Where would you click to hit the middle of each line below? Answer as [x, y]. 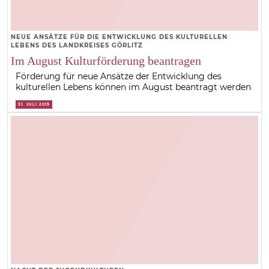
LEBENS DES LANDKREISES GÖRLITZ [77, 46]
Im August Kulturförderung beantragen [106, 61]
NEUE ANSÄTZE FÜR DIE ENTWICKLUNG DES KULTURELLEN [119, 37]
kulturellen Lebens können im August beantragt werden [134, 87]
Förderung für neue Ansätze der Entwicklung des [119, 77]
